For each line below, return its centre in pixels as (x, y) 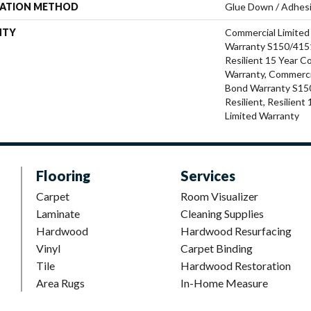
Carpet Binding (217, 248)
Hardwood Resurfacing (236, 230)
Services (208, 175)
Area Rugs (60, 283)
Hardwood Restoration (236, 265)
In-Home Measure (224, 283)
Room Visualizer (219, 196)
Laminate (58, 213)
